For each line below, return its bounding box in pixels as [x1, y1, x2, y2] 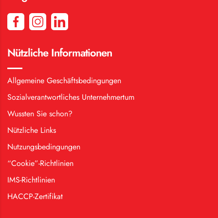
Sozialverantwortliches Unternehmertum [7, 91, 134, 103]
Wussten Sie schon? [7, 108, 73, 119]
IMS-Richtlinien [7, 174, 55, 185]
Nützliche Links [7, 124, 56, 136]
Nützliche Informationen [7, 44, 112, 60]
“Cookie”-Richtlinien [7, 157, 73, 169]
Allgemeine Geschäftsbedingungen [7, 74, 121, 86]
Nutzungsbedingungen [7, 141, 80, 152]
